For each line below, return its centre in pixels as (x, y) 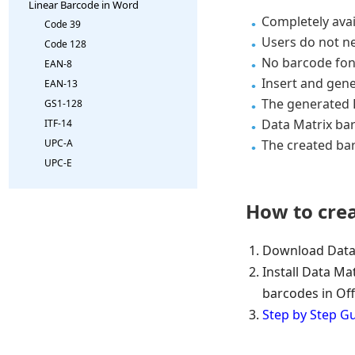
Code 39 (63, 24)
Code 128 (65, 44)
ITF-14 (58, 123)
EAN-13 (61, 84)
